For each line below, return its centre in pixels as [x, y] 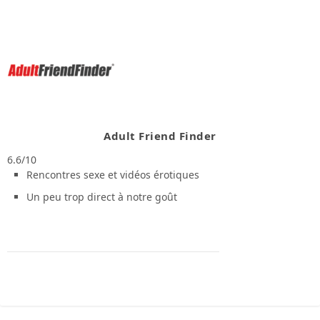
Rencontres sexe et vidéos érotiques [112, 174]
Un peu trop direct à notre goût [101, 196]
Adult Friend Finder [160, 135]
